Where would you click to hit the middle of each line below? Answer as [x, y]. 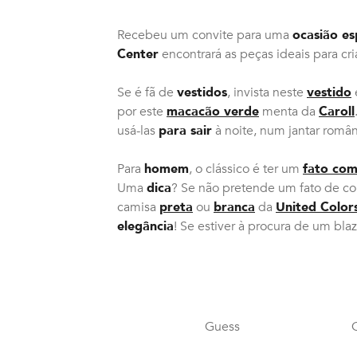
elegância [145, 226]
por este [142, 111]
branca [234, 207]
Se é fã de [147, 92]
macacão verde [213, 111]
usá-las [138, 130]
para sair [185, 130]
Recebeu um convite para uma [205, 35]
